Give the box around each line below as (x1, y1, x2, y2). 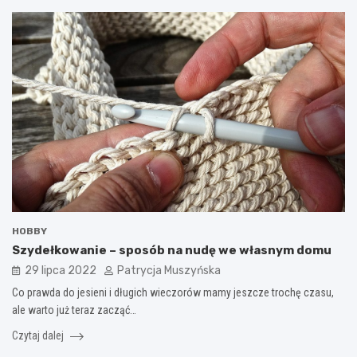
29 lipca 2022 (25, 263, 96, 277)
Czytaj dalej (12, 328, 66, 342)
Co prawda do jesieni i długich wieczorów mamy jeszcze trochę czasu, (12, 285, 334, 299)
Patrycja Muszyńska (117, 263, 221, 277)
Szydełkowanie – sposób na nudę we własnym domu (12, 242, 331, 257)
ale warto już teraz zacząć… (12, 303, 136, 316)
